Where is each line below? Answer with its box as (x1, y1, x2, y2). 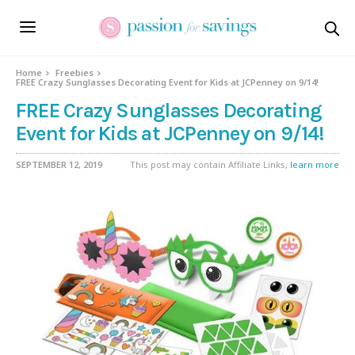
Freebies (55, 66, 94, 78)
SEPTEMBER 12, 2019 (16, 158, 102, 170)
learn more (290, 158, 339, 170)
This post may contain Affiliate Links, (130, 158, 290, 170)
